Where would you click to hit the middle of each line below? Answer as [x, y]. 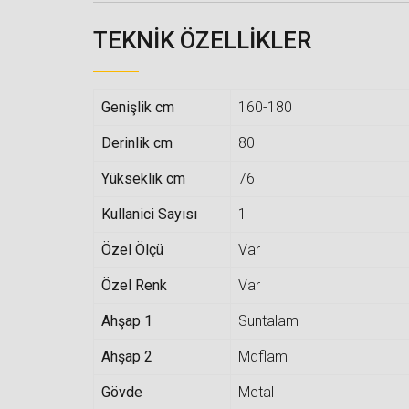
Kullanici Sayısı [149, 214]
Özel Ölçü [132, 249]
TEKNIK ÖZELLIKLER [202, 40]
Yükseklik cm [143, 178]
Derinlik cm [137, 142]
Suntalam [268, 320]
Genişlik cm [138, 107]
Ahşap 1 [127, 320]
